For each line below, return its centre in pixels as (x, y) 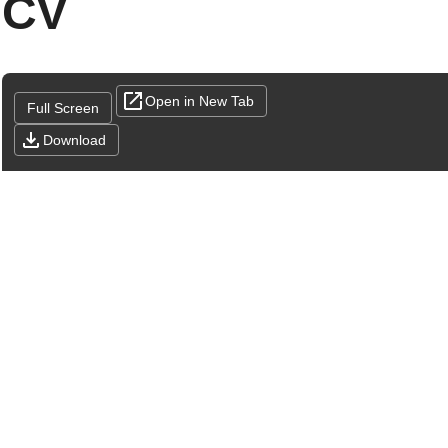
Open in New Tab (199, 101)
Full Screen (63, 108)
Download (74, 140)
